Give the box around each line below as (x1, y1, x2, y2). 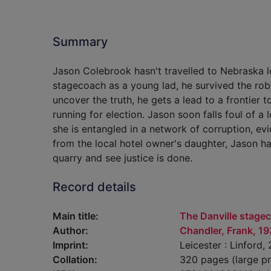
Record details (53, 180, 136, 194)
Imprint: (53, 239, 88, 251)
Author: (53, 224, 88, 237)
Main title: (53, 210, 99, 222)
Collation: (53, 253, 97, 266)
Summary (53, 34, 108, 49)
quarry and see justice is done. (53, 152, 192, 164)
